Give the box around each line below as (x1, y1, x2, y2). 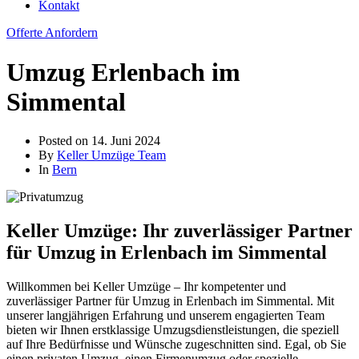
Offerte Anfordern (6, 26, 98, 40)
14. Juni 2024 (91, 134, 160, 148)
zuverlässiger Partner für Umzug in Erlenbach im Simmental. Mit (6, 294, 334, 309)
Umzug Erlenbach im (6, 57, 240, 87)
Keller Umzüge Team (57, 148, 166, 163)
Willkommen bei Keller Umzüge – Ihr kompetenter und (6, 280, 286, 294)
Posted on (38, 134, 91, 148)
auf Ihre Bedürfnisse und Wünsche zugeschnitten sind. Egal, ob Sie (6, 337, 346, 352)
